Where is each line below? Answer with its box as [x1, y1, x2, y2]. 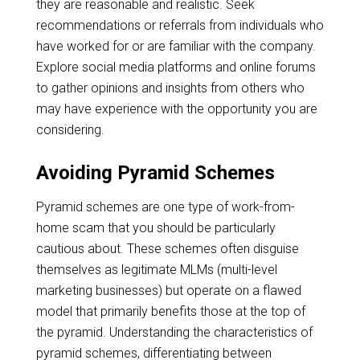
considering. [35, 121, 104, 137]
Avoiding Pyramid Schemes [35, 161, 275, 184]
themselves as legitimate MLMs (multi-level [35, 261, 277, 277]
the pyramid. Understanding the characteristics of [35, 324, 313, 340]
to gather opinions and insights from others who [35, 80, 305, 96]
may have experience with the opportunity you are [35, 100, 317, 117]
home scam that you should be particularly [35, 219, 276, 235]
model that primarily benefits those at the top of [35, 303, 305, 319]
